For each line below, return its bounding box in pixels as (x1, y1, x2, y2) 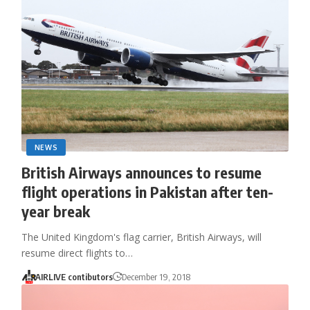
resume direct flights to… (21, 246, 133, 259)
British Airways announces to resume (21, 162, 262, 182)
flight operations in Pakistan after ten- (21, 181, 273, 201)
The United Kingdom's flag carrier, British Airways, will (21, 230, 262, 244)
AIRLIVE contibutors (35, 271, 113, 282)
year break (21, 201, 90, 221)
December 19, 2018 (122, 271, 191, 282)
